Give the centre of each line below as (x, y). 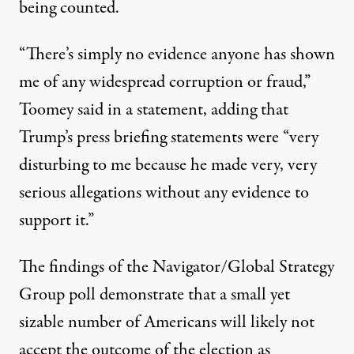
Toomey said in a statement (111, 110)
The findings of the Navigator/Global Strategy (177, 267)
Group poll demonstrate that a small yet (154, 295)
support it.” (56, 221)
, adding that (246, 110)
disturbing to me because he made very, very (168, 166)
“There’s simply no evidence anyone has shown (177, 55)
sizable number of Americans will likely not (167, 323)
